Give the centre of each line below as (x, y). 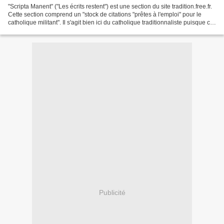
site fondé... (23, 31)
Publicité (112, 192)
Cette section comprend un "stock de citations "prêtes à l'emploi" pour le (105, 15)
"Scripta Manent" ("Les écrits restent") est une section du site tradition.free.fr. (110, 7)
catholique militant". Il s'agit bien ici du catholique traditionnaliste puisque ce (111, 23)
